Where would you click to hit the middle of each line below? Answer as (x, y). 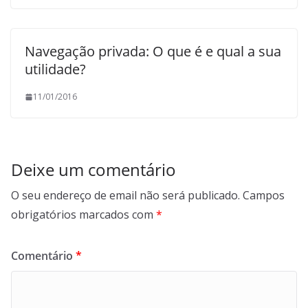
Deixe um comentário (93, 170)
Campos (264, 196)
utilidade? (55, 69)
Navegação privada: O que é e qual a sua (153, 52)
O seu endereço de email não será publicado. (125, 196)
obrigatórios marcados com (84, 215)
